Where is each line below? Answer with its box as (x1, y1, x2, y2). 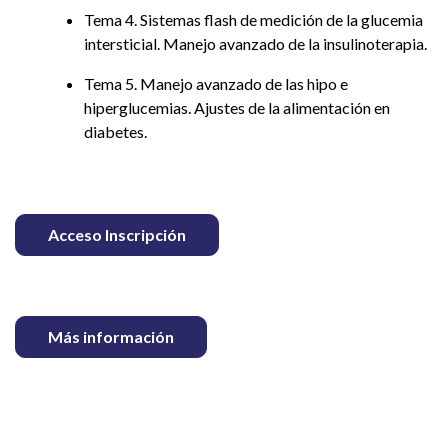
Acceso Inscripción (48, 224, 186, 244)
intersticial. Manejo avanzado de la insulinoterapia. (83, 33, 427, 53)
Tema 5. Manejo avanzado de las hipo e (83, 73, 348, 93)
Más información (48, 326, 174, 346)
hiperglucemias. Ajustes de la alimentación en (83, 97, 390, 117)
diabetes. (83, 121, 147, 141)
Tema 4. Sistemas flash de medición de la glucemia (83, 9, 423, 29)
